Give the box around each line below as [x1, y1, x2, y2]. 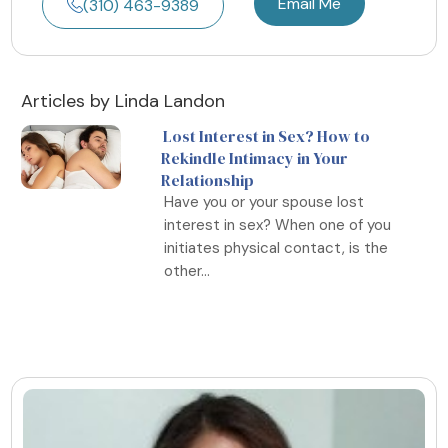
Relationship [161, 168, 255, 191]
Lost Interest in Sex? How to [163, 124, 371, 147]
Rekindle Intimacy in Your [161, 146, 349, 169]
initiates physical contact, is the [164, 237, 389, 258]
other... [164, 260, 211, 281]
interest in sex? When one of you [164, 214, 392, 235]
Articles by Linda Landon [21, 88, 225, 113]
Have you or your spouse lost [164, 191, 365, 212]
